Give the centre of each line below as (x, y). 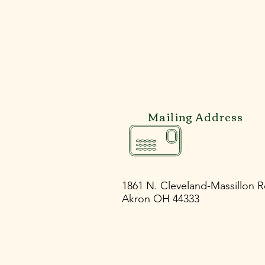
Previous (178, 169)
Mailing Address (195, 117)
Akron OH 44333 (161, 199)
